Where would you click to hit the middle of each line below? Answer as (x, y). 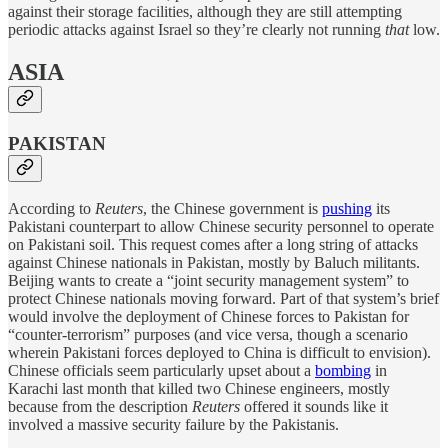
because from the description (100, 407)
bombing (343, 371)
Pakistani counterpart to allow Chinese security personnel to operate (221, 227)
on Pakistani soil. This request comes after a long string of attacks (213, 245)
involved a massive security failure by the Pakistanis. (173, 425)
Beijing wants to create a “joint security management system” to (208, 281)
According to (51, 209)
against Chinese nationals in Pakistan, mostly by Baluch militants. (214, 263)
